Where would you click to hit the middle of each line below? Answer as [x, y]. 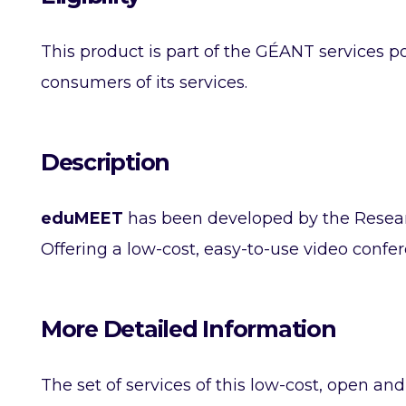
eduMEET [82, 218]
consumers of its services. [144, 82]
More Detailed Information [188, 329]
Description [106, 162]
